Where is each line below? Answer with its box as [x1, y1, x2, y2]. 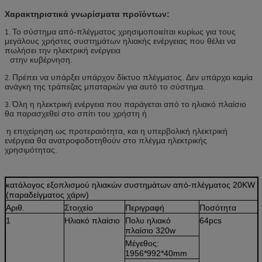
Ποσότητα [199, 202, 236, 212]
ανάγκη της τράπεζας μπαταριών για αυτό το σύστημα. [5, 81, 205, 91]
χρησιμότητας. [5, 144, 57, 154]
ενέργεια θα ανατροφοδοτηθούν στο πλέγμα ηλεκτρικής [5, 135, 207, 145]
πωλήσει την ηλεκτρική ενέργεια [5, 45, 120, 55]
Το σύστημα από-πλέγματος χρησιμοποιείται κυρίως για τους [12, 26, 236, 36]
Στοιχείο [64, 202, 93, 212]
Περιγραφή [125, 202, 164, 212]
